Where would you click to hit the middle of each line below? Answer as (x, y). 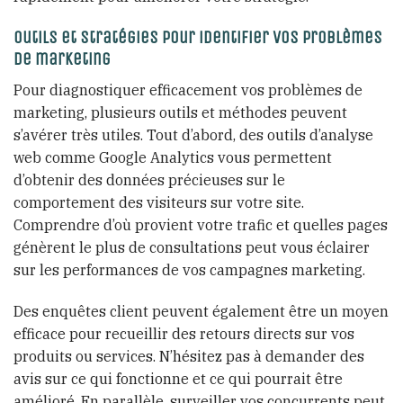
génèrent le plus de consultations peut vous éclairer (192, 247)
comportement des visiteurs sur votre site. (159, 202)
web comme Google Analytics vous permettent (173, 157)
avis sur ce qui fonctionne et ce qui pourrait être (178, 378)
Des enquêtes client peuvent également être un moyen (201, 311)
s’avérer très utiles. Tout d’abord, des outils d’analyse (193, 134)
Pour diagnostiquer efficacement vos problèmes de (188, 90)
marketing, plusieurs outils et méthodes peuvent (180, 112)
